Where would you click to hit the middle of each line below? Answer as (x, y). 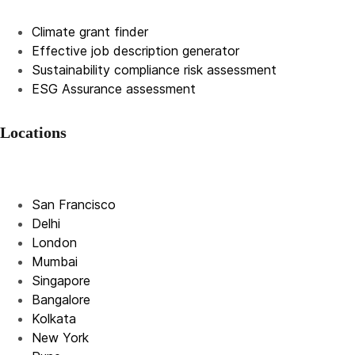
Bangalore (61, 300)
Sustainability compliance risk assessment (154, 70)
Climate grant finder (90, 32)
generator (211, 51)
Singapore (61, 281)
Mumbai (55, 261)
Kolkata (54, 319)
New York (60, 338)
